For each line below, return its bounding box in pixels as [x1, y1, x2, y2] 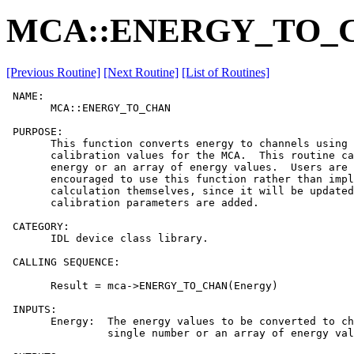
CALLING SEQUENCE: [6, 255, 120, 268]
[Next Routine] [104, 65, 179, 79]
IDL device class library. [6, 232, 209, 244]
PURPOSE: [6, 125, 63, 137]
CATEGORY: [6, 220, 70, 232]
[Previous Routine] [6, 65, 100, 79]
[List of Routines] [182, 65, 269, 79]
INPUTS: [6, 303, 57, 315]
